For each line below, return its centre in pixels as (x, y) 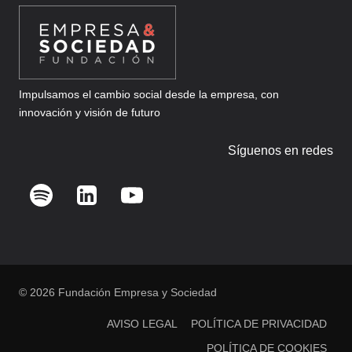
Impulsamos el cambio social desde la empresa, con (149, 94)
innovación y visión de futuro (90, 112)
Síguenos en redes (280, 150)
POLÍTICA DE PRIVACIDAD (258, 324)
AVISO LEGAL (142, 324)
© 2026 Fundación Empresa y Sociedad (118, 293)
